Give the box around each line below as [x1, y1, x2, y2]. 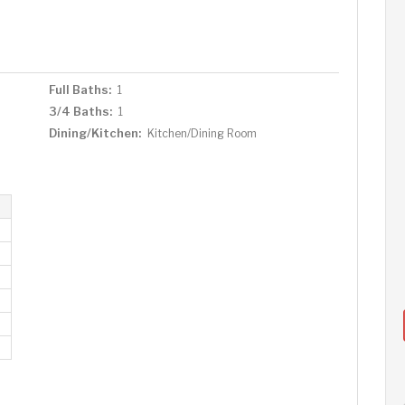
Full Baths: [48, 82, 111, 97]
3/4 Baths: [48, 104, 112, 118]
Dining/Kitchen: [48, 126, 141, 140]
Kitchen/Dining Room [146, 127, 257, 140]
